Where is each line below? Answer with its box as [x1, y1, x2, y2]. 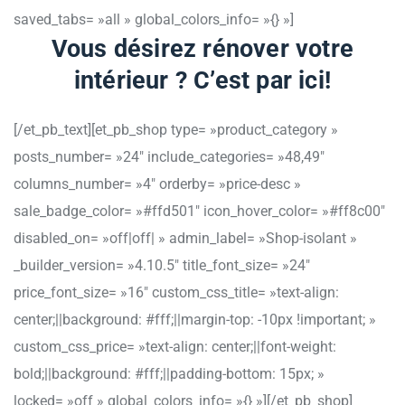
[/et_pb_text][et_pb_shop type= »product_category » [14, 120, 338, 138]
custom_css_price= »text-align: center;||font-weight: [14, 337, 336, 355]
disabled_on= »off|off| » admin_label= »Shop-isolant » [14, 229, 357, 247]
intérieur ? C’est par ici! [73, 65, 332, 95]
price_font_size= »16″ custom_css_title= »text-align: [14, 283, 339, 301]
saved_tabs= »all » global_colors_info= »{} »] [14, 10, 294, 28]
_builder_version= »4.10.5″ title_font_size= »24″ [14, 256, 310, 274]
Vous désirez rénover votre [51, 33, 354, 63]
